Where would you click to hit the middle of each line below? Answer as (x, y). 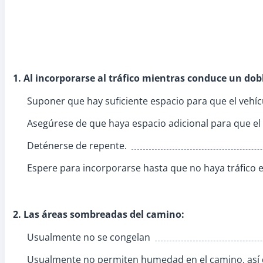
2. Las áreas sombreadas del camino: (99, 214)
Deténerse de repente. (77, 145)
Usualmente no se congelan (89, 237)
